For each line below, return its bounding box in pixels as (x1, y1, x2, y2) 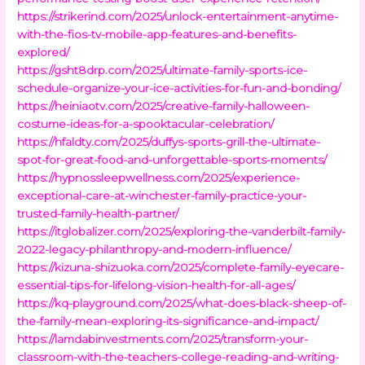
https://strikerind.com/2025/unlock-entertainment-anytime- (17, 9, 339, 23)
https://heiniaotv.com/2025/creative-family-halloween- (17, 99, 310, 112)
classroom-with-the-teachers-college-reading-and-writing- (17, 350, 340, 363)
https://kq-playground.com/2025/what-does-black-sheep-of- (17, 296, 347, 310)
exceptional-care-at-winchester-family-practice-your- (17, 188, 307, 202)
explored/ (17, 45, 70, 59)
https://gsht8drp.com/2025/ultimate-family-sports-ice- (17, 63, 308, 77)
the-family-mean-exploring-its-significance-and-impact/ (17, 314, 319, 328)
